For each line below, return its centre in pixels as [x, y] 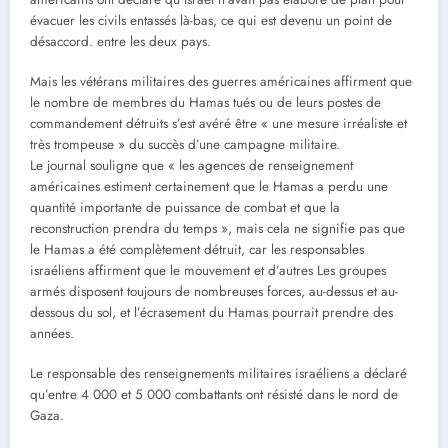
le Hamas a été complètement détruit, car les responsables [197, 249]
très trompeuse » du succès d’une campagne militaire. [185, 144]
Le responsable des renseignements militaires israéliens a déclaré [218, 374]
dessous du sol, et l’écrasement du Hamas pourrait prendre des [211, 312]
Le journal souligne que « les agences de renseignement [191, 165]
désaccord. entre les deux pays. [120, 41]
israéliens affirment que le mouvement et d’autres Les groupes [208, 270]
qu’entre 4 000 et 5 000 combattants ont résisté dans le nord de [214, 395]
